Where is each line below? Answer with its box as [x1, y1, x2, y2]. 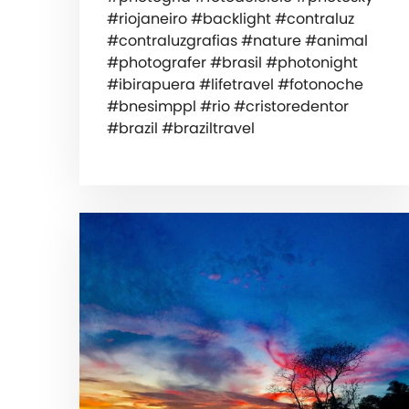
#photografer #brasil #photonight [107, 52, 358, 74]
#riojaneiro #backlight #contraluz [107, 8, 354, 30]
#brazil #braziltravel [107, 118, 255, 140]
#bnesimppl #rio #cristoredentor [107, 96, 349, 118]
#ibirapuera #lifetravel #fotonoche [107, 74, 363, 96]
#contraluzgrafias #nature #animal [107, 30, 368, 52]
